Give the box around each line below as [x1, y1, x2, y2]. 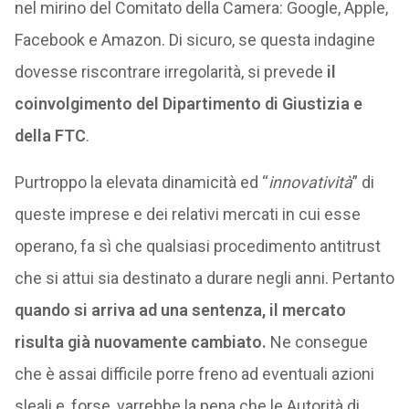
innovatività [267, 173, 352, 192]
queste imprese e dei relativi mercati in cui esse [14, 204, 361, 224]
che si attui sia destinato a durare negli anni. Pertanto [14, 268, 394, 288]
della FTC [14, 126, 86, 145]
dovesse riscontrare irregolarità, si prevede [14, 62, 327, 81]
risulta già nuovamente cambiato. [14, 332, 267, 351]
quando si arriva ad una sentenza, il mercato [14, 300, 346, 320]
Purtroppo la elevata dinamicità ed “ [14, 173, 268, 192]
